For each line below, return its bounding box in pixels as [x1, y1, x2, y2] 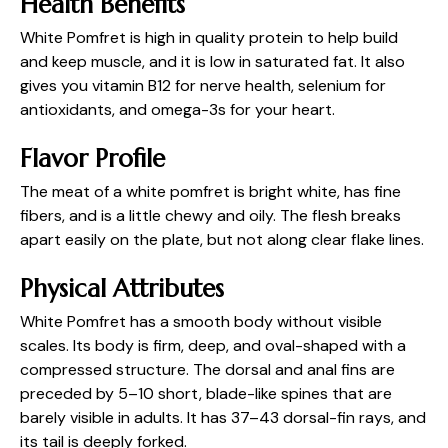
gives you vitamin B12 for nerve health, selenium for [20, 74, 386, 96]
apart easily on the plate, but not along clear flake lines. [20, 228, 424, 250]
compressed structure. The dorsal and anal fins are [20, 359, 395, 381]
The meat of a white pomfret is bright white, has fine [20, 180, 401, 202]
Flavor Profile [20, 142, 165, 174]
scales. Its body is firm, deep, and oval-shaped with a [20, 335, 406, 357]
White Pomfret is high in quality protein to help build [20, 26, 398, 48]
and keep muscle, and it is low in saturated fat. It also [20, 50, 405, 72]
